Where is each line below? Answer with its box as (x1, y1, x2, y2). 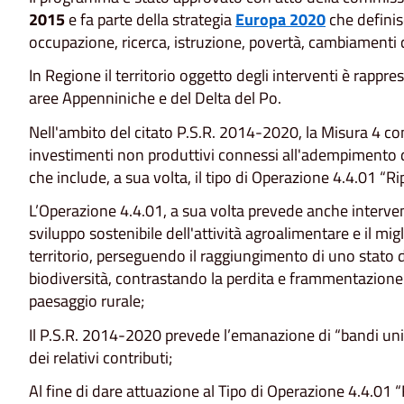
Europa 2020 (235, 6, 326, 32)
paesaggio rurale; (29, 289, 144, 314)
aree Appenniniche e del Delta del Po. (29, 86, 281, 111)
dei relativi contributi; (29, 344, 172, 370)
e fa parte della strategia (65, 6, 235, 32)
